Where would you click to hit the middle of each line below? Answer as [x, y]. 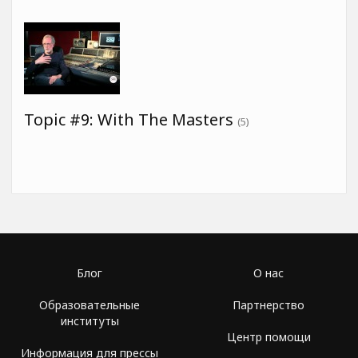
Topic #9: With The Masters [131, 119]
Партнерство [268, 304]
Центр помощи [268, 336]
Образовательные [89, 304]
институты [89, 320]
